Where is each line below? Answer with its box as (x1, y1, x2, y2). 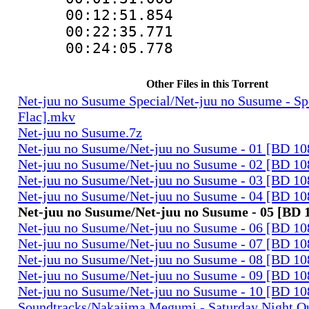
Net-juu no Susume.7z (18, 124, 142, 140)
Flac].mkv (18, 108, 75, 124)
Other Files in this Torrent (146, 77, 268, 90)
